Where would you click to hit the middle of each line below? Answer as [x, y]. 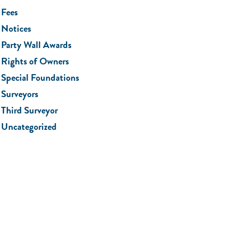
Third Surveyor [30, 110]
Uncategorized [29, 127]
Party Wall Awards [37, 45]
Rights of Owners [35, 61]
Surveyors [20, 94]
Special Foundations [40, 77]
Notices [16, 28]
